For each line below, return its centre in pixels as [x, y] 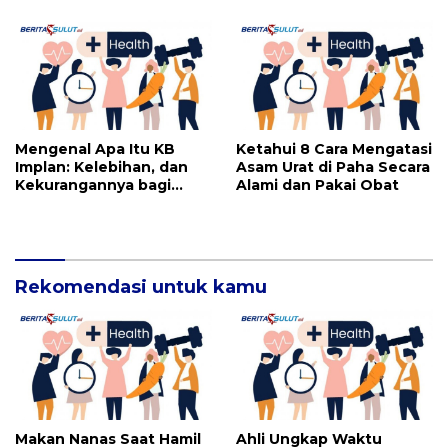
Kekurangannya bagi [93, 185]
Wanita [42, 203]
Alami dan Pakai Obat [317, 185]
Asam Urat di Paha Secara [333, 167]
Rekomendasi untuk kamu [141, 287]
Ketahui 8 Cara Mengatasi [334, 149]
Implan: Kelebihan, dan [101, 167]
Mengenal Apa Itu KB [95, 149]
